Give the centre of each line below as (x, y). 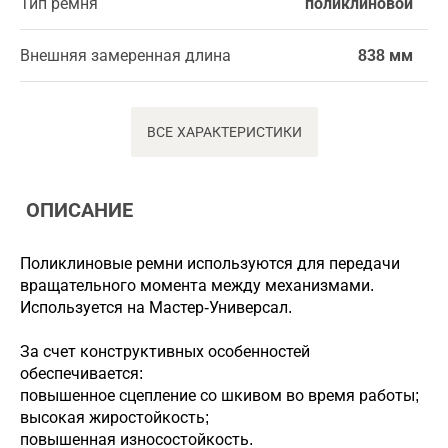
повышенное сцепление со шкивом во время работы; (219, 395)
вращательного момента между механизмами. (197, 285)
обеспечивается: (81, 373)
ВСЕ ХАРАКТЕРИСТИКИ (224, 132)
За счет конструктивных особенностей (165, 351)
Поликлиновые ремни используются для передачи (210, 263)
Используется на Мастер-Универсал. (156, 307)
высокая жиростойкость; (114, 417)
